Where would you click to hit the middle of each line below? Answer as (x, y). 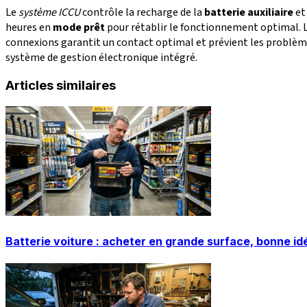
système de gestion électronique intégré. (101, 57)
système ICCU (49, 12)
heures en (29, 27)
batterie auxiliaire (249, 12)
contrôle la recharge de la (142, 12)
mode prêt (79, 27)
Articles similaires (61, 86)
